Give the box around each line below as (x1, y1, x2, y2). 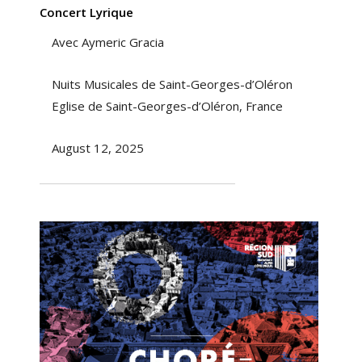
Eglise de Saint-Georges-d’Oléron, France (51, 98, 283, 115)
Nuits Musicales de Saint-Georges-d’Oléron (51, 76, 293, 93)
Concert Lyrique (39, 4, 133, 21)
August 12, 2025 (51, 140, 144, 157)
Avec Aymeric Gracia (51, 34, 164, 51)
